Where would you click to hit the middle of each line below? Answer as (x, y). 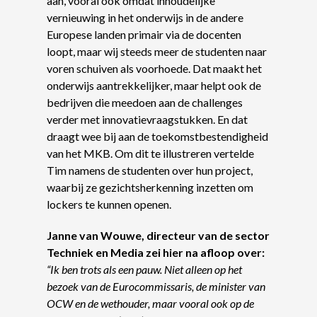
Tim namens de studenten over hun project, (150, 171)
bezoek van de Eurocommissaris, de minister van (156, 287)
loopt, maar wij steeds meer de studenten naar (157, 52)
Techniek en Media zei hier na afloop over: (156, 253)
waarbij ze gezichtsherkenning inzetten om (150, 188)
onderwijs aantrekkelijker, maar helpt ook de (154, 86)
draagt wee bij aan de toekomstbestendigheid (157, 137)
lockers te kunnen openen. (110, 204)
